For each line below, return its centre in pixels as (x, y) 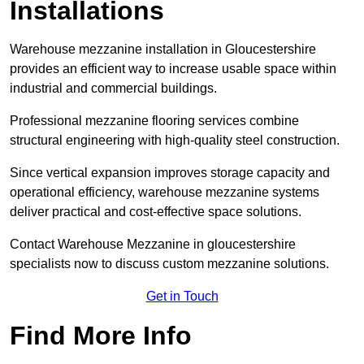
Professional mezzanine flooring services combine (154, 121)
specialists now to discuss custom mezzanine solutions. (171, 264)
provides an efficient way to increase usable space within (173, 69)
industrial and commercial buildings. (113, 89)
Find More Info (101, 336)
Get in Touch (182, 297)
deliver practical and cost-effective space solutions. (156, 212)
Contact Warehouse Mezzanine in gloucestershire (153, 245)
